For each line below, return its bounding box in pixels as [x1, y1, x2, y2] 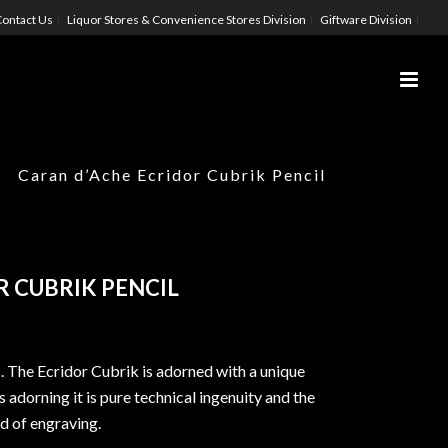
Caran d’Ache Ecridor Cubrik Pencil [18, 165, 326, 184]
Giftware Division [320, 12, 412, 27]
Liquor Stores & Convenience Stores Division [67, 12, 306, 27]
